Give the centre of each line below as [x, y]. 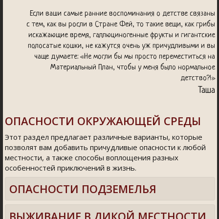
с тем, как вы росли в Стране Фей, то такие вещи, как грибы [121, 25]
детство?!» [198, 78]
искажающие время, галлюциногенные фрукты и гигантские [122, 35]
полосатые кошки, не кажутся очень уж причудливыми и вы [121, 46]
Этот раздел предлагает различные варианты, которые [104, 137]
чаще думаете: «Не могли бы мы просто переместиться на [125, 57]
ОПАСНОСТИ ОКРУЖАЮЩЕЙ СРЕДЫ [103, 121]
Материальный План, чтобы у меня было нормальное [133, 68]
